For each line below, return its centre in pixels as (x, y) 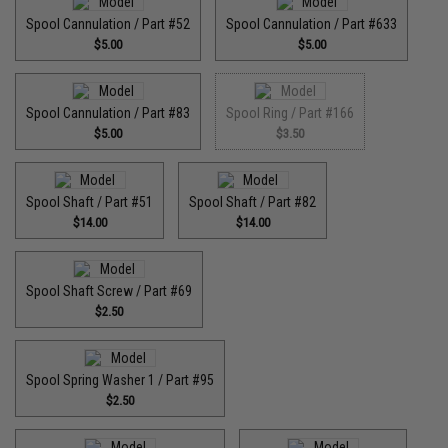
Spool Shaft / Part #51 (90, 202)
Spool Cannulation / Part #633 (312, 24)
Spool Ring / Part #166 (290, 113)
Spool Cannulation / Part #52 (108, 24)
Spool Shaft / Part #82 (253, 202)
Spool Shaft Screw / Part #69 (109, 291)
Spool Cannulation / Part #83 (108, 113)
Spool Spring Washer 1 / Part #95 (120, 380)
